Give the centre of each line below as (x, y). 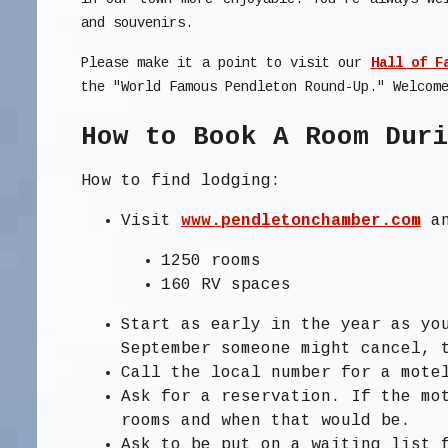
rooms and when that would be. (266, 421)
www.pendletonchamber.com (301, 221)
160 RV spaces (226, 285)
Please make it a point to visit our (226, 63)
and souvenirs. (137, 23)
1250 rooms (211, 261)
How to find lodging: (181, 181)
